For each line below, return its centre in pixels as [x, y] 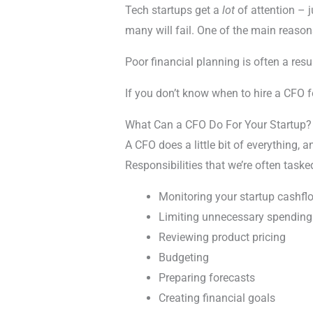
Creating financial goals [217, 298]
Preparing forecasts [206, 277]
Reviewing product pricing [222, 237]
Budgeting [183, 257]
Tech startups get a [173, 10]
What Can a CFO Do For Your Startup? [218, 124]
